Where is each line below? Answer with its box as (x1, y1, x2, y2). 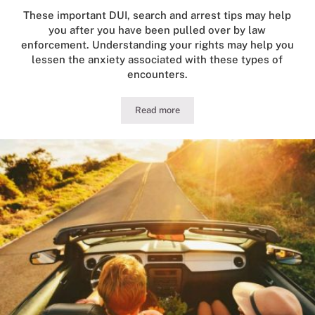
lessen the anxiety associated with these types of (32, 53, 283, 66)
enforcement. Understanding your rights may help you (20, 39, 294, 51)
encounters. (127, 68, 188, 81)
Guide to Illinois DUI (156, 108, 238, 120)
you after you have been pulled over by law (49, 24, 266, 37)
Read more (134, 105, 180, 116)
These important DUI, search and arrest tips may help (23, 9, 292, 22)
